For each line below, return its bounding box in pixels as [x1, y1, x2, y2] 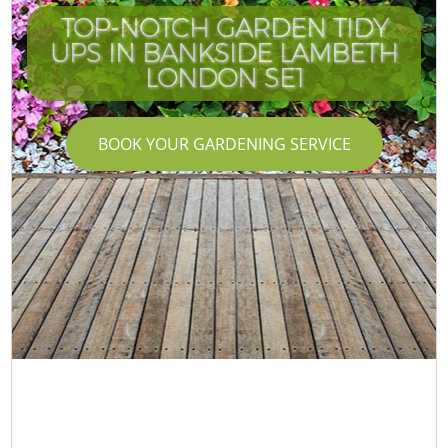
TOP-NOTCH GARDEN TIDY [60, 12, 388, 43]
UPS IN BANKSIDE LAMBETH [50, 37, 398, 68]
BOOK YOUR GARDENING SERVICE [97, 132, 351, 155]
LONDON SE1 [144, 62, 304, 93]
